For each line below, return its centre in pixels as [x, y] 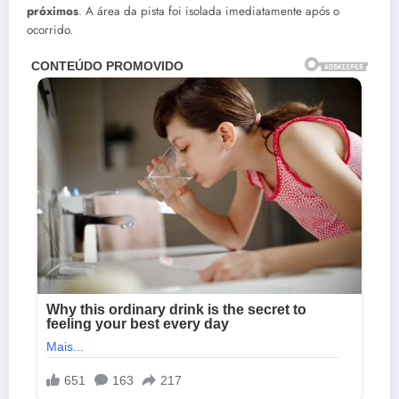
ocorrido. [50, 30]
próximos [53, 12]
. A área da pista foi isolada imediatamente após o [209, 12]
